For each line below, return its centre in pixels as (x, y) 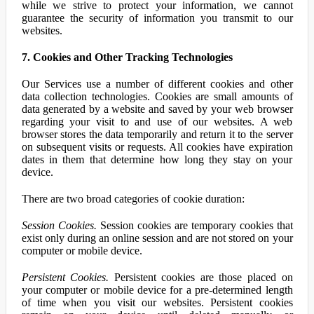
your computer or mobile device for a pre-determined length (157, 290)
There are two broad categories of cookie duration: (133, 199)
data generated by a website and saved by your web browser (157, 109)
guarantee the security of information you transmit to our (157, 18)
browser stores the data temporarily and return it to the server (157, 134)
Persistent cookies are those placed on (201, 277)
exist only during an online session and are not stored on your (157, 238)
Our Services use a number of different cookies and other (157, 84)
